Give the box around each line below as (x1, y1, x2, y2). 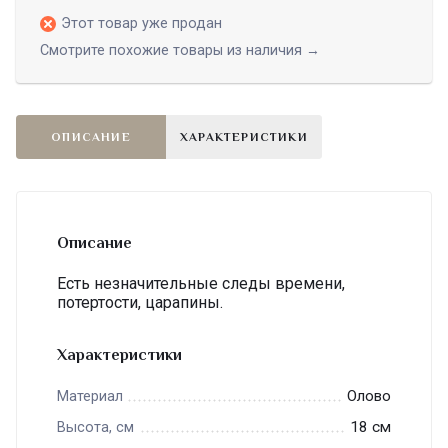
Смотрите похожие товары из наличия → (40, 42, 320, 60)
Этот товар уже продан (61, 15, 222, 33)
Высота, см (57, 419, 134, 437)
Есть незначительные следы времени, (57, 274, 345, 294)
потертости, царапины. (57, 293, 227, 313)
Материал (57, 388, 123, 406)
